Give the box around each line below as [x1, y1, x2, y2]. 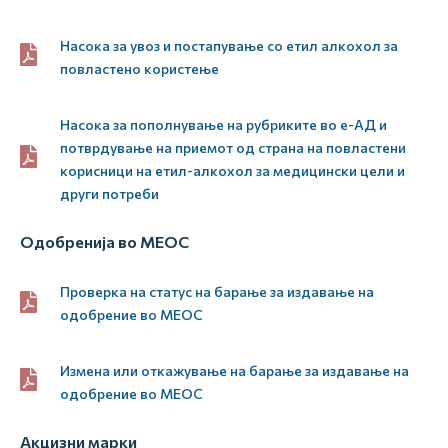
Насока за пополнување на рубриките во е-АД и [60, 116, 387, 133]
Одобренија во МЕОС [20, 232, 189, 251]
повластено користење [60, 60, 219, 77]
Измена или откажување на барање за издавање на [60, 362, 409, 379]
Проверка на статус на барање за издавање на [60, 283, 374, 300]
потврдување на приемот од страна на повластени [60, 139, 406, 156]
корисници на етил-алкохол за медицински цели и [60, 162, 405, 179]
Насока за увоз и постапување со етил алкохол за [60, 37, 398, 54]
